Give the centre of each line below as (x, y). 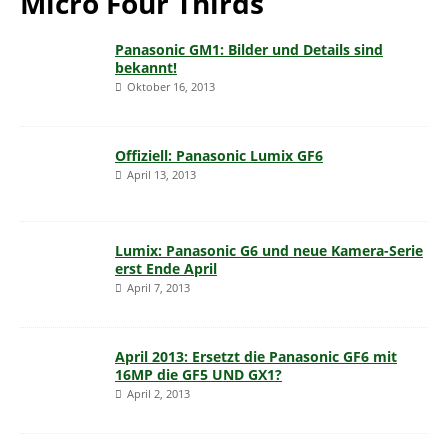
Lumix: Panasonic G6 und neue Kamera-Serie (269, 250)
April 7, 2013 (158, 287)
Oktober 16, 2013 (171, 87)
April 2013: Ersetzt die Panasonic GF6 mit (256, 356)
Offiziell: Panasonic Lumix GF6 (219, 156)
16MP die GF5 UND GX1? (198, 374)
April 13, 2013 (161, 175)
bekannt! (146, 68)
